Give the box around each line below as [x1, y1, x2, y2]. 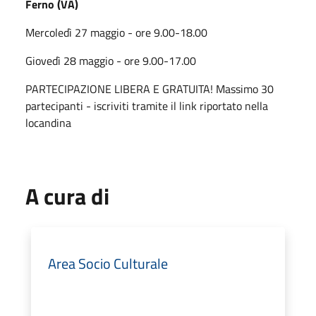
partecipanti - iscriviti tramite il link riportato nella [25, 97, 268, 114]
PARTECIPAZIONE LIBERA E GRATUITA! [25, 80, 216, 97]
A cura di [25, 178, 109, 213]
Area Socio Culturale [48, 252, 168, 274]
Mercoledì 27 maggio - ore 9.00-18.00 [25, 23, 207, 41]
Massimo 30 [216, 80, 274, 97]
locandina [25, 114, 71, 131]
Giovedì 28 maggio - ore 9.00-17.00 [25, 51, 196, 69]
